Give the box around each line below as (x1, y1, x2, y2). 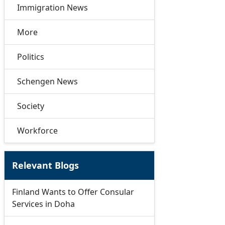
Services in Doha (12, 198, 75, 209)
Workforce (17, 125, 58, 136)
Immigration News (17, 2, 88, 13)
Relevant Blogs (12, 159, 79, 171)
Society (17, 100, 44, 111)
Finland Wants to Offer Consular (12, 186, 134, 197)
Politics (17, 51, 44, 62)
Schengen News (17, 75, 78, 87)
